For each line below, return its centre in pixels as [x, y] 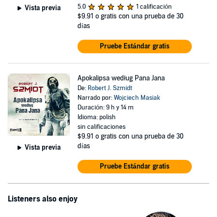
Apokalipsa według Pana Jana [121, 78]
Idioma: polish [96, 117]
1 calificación [154, 7]
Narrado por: [95, 98]
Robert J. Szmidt [110, 88]
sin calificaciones [101, 127]
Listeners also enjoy [43, 199]
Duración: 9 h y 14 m [105, 108]
